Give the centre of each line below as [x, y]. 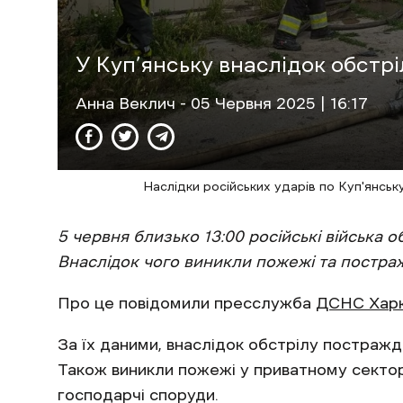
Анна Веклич [128, 103]
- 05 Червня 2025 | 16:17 [274, 103]
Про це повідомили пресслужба [187, 303]
